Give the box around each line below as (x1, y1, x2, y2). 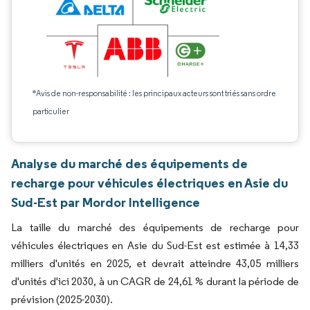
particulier (33, 106, 69, 116)
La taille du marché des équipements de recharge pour (11, 221, 299, 234)
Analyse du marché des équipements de (11, 155, 248, 172)
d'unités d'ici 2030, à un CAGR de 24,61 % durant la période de (11, 275, 299, 288)
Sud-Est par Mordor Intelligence (11, 194, 200, 210)
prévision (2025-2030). (11, 293, 113, 306)
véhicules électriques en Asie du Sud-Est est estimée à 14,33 (11, 239, 299, 252)
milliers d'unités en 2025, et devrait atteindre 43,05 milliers (11, 257, 299, 270)
